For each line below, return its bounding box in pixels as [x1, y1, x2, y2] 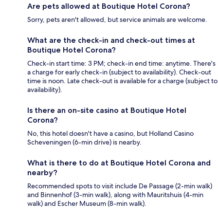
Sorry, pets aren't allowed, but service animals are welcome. [27, 15, 207, 24]
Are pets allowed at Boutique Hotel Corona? [27, 1, 190, 11]
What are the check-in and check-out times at [27, 36, 195, 45]
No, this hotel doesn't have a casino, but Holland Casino [27, 129, 194, 138]
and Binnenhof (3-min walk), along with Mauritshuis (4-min [27, 190, 203, 200]
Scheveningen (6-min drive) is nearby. [27, 138, 142, 147]
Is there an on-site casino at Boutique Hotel [27, 106, 186, 115]
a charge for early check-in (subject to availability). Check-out [27, 68, 211, 77]
